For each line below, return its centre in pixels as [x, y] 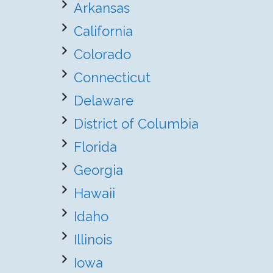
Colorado [102, 54]
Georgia [98, 170]
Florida [95, 147]
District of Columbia [136, 124]
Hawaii [94, 193]
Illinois [93, 239]
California [103, 31]
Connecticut [112, 77]
